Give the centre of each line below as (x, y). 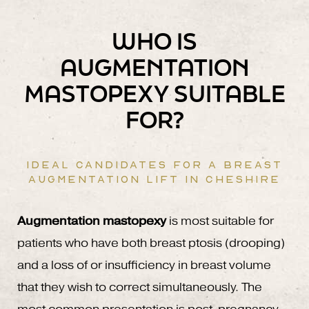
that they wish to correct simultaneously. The (140, 288)
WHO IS (154, 41)
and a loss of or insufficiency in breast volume (144, 266)
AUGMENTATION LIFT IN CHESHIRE (154, 179)
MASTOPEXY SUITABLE (154, 94)
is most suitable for (220, 221)
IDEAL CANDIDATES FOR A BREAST (154, 165)
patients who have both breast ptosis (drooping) (151, 243)
